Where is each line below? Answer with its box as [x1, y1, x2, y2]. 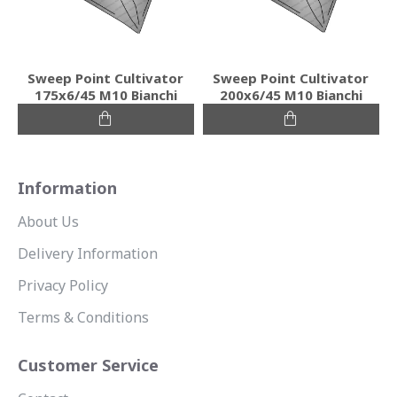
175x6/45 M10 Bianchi [34, 85, 177, 104]
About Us [18, 212, 79, 231]
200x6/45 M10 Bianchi [219, 85, 362, 104]
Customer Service [18, 354, 159, 376]
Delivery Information [18, 244, 158, 263]
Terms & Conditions [18, 307, 149, 327]
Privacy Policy [18, 276, 108, 295]
